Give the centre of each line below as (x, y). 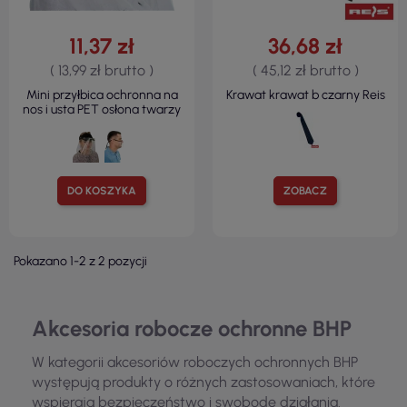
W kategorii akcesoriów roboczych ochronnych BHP (195, 362)
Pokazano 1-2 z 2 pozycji (80, 262)
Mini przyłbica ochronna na (102, 95)
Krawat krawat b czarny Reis (305, 95)
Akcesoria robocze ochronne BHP (192, 329)
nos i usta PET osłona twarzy (102, 110)
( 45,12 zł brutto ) (305, 71)
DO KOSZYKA (102, 191)
